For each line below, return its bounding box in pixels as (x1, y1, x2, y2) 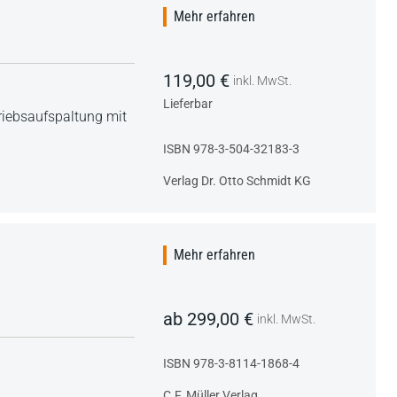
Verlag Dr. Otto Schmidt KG (163, 173, 311, 188)
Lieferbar (163, 96, 213, 111)
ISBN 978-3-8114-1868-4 (163, 355, 300, 370)
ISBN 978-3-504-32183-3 (163, 141, 300, 156)
